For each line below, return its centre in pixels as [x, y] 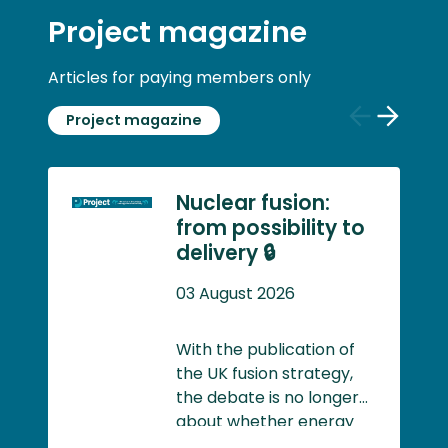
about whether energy [265, 421]
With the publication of [265, 349]
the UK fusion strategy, [264, 373]
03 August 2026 [235, 293]
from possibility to [270, 227]
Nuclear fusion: [253, 202]
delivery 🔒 [226, 252]
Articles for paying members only [179, 77]
